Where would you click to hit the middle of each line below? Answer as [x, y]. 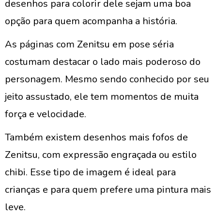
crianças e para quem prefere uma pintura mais [108, 190]
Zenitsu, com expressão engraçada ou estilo [101, 155]
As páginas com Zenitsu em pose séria [89, 44]
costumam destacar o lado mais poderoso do [103, 62]
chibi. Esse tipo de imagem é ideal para [90, 172]
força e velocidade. [46, 114]
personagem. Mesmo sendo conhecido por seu [107, 79]
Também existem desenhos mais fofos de [96, 137]
